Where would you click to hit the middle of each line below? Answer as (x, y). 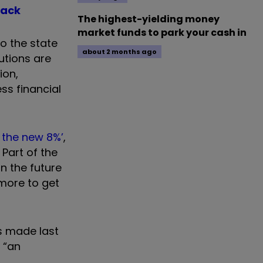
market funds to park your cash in (162, 33)
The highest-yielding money (149, 19)
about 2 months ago (119, 52)
